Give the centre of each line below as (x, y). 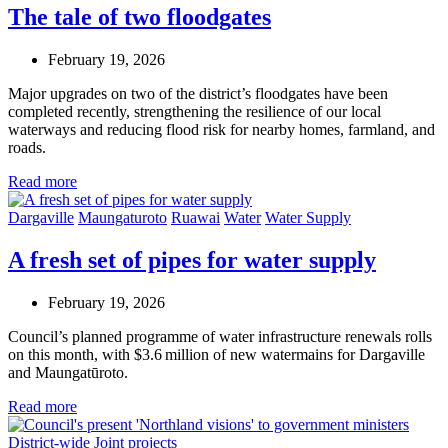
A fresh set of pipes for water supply (192, 260)
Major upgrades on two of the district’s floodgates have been (198, 94)
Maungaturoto (122, 218)
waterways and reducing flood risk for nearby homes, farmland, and (221, 130)
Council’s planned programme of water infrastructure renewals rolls (220, 336)
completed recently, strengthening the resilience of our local (194, 112)
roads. (27, 148)
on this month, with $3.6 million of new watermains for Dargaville (216, 354)
